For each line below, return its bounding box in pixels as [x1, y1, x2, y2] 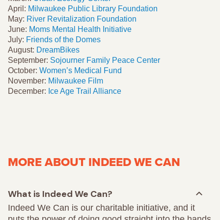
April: [8, 4, 28, 13]
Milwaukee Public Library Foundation [28, 4, 158, 13]
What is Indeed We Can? [8, 188, 112, 200]
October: [8, 66, 39, 75]
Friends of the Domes [26, 35, 101, 44]
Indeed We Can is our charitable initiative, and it [8, 202, 195, 213]
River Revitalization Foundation [27, 14, 137, 23]
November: [8, 76, 48, 85]
